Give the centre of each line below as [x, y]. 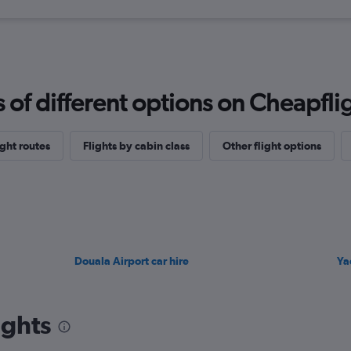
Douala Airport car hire [132, 261]
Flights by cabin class [136, 146]
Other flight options [271, 146]
